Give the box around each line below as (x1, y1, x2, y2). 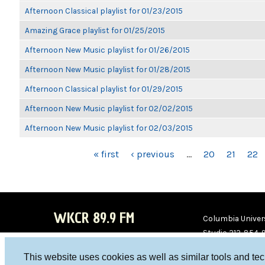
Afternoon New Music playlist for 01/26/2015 (25, 45, 190, 54)
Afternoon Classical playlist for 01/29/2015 (25, 84, 183, 93)
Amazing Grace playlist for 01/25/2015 (25, 25, 165, 35)
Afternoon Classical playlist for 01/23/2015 (25, 6, 183, 15)
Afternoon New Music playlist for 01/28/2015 (25, 64, 190, 74)
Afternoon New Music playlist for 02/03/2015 (25, 123, 193, 132)
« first (93, 148, 119, 160)
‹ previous (131, 148, 174, 160)
